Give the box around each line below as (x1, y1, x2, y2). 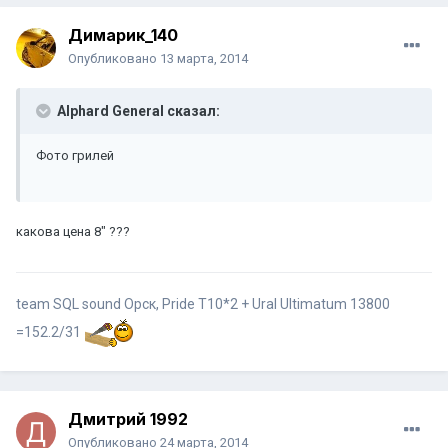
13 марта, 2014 (160, 51, 248, 67)
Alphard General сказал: (54, 103, 220, 120)
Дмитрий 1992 (68, 409, 188, 430)
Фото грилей (36, 148, 114, 164)
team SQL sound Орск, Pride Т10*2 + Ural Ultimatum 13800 (16, 296, 390, 313)
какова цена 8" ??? (16, 224, 130, 240)
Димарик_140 (68, 25, 178, 46)
